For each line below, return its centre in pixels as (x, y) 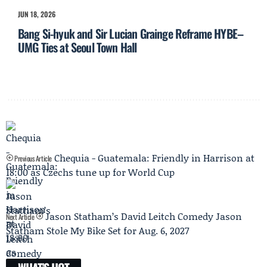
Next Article (21, 217)
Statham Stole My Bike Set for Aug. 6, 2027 (97, 231)
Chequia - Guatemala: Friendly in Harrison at (154, 158)
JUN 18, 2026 (37, 14)
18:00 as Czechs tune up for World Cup (90, 172)
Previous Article (32, 159)
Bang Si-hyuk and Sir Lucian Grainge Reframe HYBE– (131, 34)
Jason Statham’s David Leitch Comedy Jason (143, 216)
